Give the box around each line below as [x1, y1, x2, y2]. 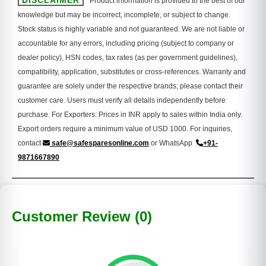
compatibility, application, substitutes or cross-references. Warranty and [18, 68, 246, 77]
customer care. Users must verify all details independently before [18, 96, 226, 105]
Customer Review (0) [12, 208, 152, 224]
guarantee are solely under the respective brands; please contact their [18, 82, 243, 91]
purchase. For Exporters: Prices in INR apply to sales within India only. [18, 110, 242, 119]
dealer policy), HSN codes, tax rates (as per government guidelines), [18, 53, 237, 62]
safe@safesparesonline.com [50, 139, 149, 148]
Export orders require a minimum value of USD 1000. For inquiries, [18, 125, 232, 134]
